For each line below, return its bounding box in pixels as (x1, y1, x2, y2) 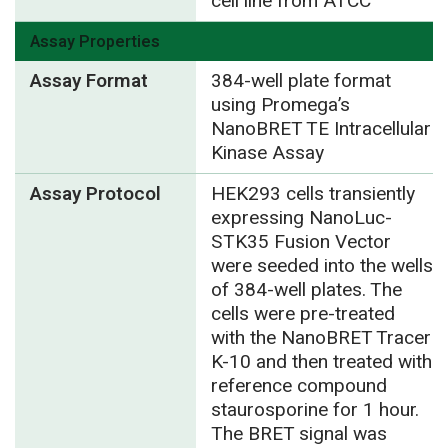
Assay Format (30, 66, 148, 95)
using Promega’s (210, 90, 350, 119)
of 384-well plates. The (210, 275, 402, 304)
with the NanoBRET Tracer (210, 323, 431, 352)
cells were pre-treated (210, 299, 395, 328)
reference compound (210, 371, 387, 400)
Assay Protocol (30, 179, 161, 208)
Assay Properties (30, 29, 160, 54)
